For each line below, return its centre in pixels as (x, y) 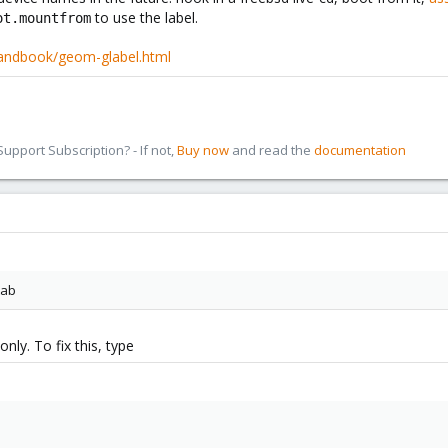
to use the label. (144, 17)
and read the (271, 150)
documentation (360, 150)
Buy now (203, 150)
